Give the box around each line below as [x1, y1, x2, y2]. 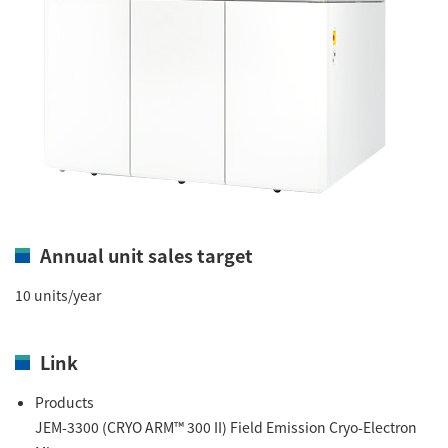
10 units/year [15, 285, 101, 305]
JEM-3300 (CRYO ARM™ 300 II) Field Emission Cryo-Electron [35, 417, 417, 437]
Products [35, 392, 94, 412]
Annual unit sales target [40, 242, 253, 268]
